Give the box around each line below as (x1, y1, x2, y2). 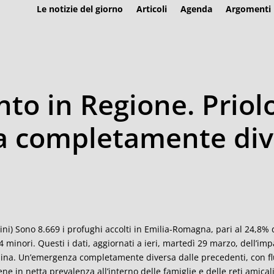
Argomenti (225, 3, 271, 15)
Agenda (180, 3, 212, 15)
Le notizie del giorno (36, 3, 123, 15)
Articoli (136, 3, 167, 15)
